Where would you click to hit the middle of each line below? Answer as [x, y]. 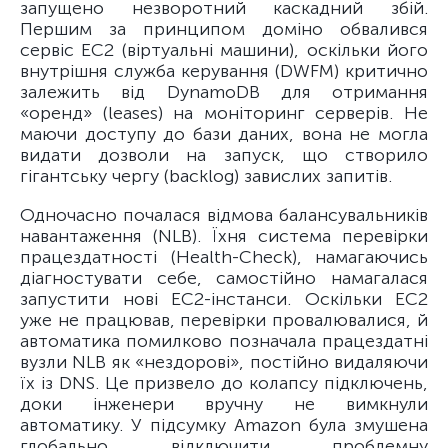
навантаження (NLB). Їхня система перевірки [224, 236]
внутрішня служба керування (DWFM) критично [224, 71]
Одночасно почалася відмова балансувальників [224, 215]
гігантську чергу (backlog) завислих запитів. [206, 176]
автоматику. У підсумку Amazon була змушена [224, 425]
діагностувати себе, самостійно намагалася [224, 278]
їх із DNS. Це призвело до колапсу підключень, [224, 383]
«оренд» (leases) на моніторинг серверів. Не [224, 113]
